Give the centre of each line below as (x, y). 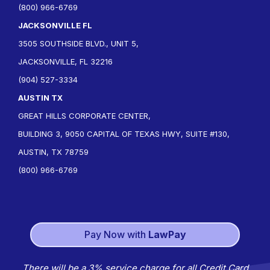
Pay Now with (116, 234)
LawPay (167, 234)
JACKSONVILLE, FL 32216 (65, 61)
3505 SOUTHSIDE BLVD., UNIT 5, (78, 43)
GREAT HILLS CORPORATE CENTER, (84, 116)
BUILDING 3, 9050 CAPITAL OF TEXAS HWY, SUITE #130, (124, 134)
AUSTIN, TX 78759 (53, 152)
